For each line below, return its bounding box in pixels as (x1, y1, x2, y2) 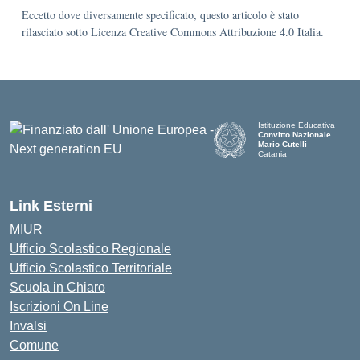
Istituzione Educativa (258, 121, 336, 129)
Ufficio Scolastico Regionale (10, 242, 171, 256)
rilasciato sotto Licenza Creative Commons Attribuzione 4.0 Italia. (22, 24, 324, 39)
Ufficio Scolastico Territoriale (10, 261, 172, 275)
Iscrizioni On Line (10, 300, 108, 313)
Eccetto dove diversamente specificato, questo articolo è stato (22, 7, 299, 22)
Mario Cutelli (258, 140, 308, 149)
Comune (10, 338, 59, 352)
